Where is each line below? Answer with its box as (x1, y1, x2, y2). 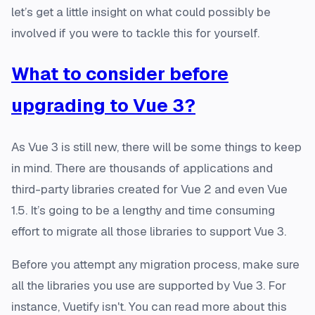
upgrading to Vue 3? (11, 93, 195, 117)
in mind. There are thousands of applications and (11, 160, 273, 176)
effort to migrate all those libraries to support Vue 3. (11, 223, 286, 239)
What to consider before (11, 61, 229, 86)
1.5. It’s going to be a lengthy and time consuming (11, 202, 275, 218)
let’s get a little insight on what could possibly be (11, 4, 271, 20)
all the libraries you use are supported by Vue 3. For (11, 277, 286, 293)
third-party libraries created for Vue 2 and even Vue (11, 181, 288, 197)
